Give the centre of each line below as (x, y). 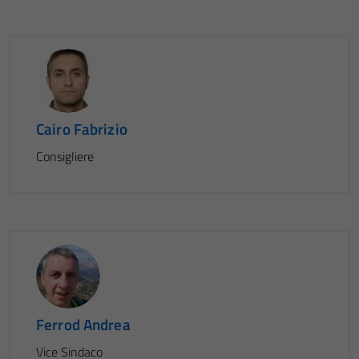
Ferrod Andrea (83, 324)
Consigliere (65, 156)
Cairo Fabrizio (82, 129)
